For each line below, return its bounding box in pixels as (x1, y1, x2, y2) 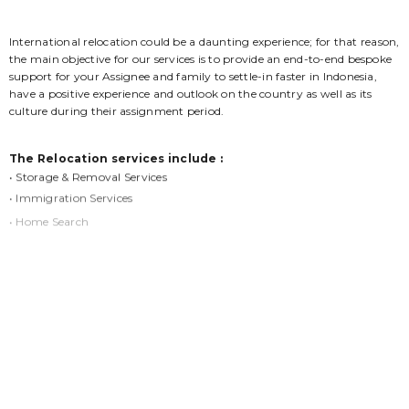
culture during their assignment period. (9, 103, 225, 118)
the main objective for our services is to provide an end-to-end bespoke (9, 51, 393, 66)
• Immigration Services (9, 187, 133, 202)
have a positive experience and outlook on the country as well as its (9, 86, 372, 100)
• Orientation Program (9, 234, 135, 248)
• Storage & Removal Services (9, 168, 167, 183)
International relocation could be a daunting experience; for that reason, (9, 34, 400, 48)
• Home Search (9, 209, 89, 224)
